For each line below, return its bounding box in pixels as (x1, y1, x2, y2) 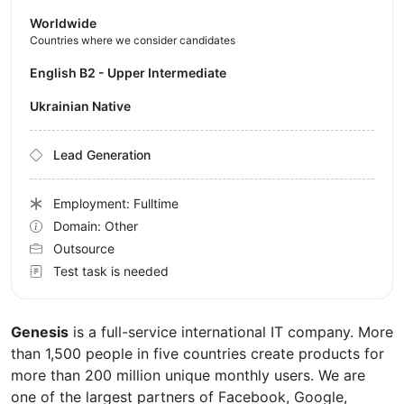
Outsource (53, 241, 115, 257)
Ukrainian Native (39, 98, 131, 115)
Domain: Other (53, 218, 138, 234)
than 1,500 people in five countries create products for (11, 344, 384, 363)
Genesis (11, 323, 69, 342)
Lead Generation (53, 147, 151, 163)
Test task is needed (53, 263, 169, 280)
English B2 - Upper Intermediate (38, 65, 226, 81)
